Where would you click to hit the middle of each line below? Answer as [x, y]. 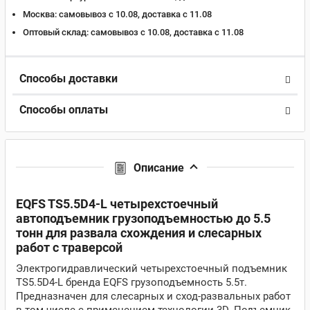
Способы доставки [69, 79]
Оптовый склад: [56, 32]
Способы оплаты [64, 110]
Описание [158, 168]
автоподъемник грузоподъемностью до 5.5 [143, 218]
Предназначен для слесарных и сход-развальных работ [153, 296]
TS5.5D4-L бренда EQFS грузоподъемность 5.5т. [131, 282]
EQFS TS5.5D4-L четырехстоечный [117, 204]
